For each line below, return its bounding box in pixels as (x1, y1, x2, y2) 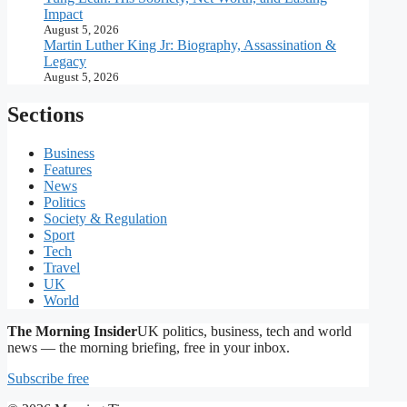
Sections (7, 103, 84, 127)
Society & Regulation (44, 211, 167, 227)
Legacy (44, 54, 86, 70)
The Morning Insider (7, 323, 137, 340)
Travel (44, 260, 80, 276)
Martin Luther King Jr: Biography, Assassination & (44, 37, 336, 54)
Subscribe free (7, 371, 89, 387)
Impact (44, 6, 83, 23)
